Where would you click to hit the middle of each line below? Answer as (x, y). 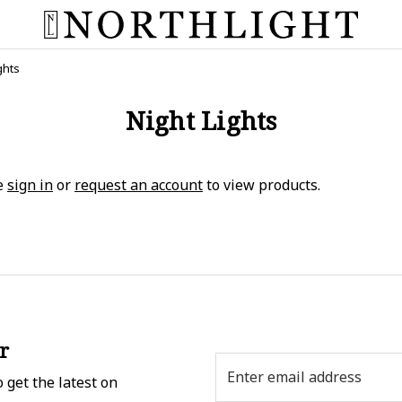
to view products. (262, 185)
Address (241, 384)
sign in (30, 185)
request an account (139, 185)
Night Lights (201, 120)
